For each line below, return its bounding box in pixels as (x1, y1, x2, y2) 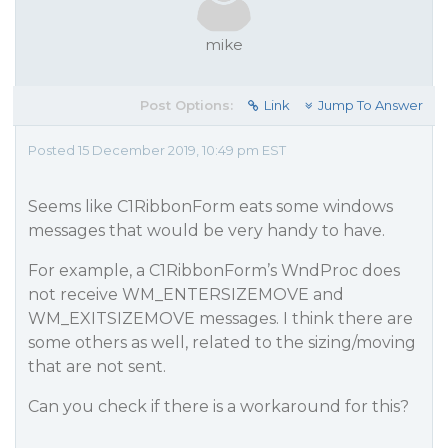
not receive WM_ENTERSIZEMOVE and (28, 285, 344, 304)
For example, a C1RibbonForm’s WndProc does (28, 261, 400, 280)
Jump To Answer (318, 97, 423, 113)
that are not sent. (28, 357, 166, 376)
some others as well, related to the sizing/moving (28, 333, 416, 352)
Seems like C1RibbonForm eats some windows (28, 197, 393, 216)
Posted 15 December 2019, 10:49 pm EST (28, 142, 286, 158)
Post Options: (140, 97, 233, 113)
